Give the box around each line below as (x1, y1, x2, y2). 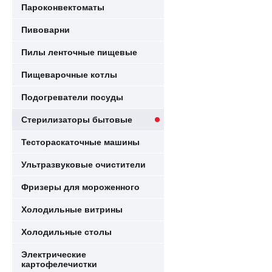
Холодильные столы (21, 227, 112, 237)
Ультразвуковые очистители (21, 160, 146, 169)
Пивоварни (21, 25, 70, 35)
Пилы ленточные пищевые (21, 47, 137, 57)
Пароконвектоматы (21, 2, 104, 12)
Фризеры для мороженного (21, 182, 140, 192)
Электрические (21, 250, 86, 259)
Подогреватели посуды (21, 92, 123, 102)
